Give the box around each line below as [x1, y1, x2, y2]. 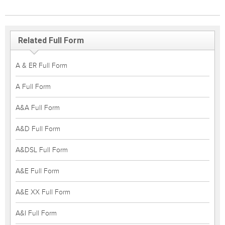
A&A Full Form [16, 103, 60, 112]
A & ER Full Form [16, 61, 67, 70]
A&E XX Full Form [16, 188, 70, 196]
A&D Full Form [16, 125, 60, 133]
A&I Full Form [16, 209, 57, 217]
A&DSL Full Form [16, 146, 68, 154]
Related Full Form [18, 36, 84, 45]
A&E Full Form [16, 167, 59, 175]
